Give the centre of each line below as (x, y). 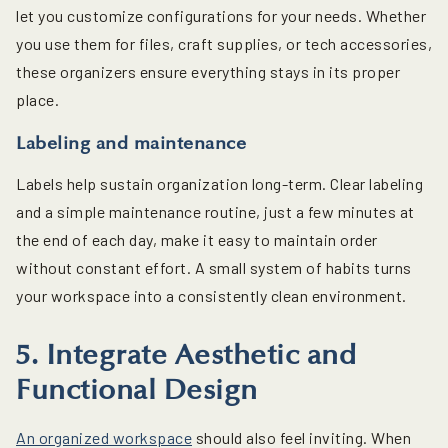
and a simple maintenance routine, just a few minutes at (215, 212)
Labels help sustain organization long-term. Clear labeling (219, 184)
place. (37, 100)
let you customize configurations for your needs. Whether (221, 16)
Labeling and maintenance (131, 143)
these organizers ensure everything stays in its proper (208, 72)
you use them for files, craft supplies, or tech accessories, (224, 44)
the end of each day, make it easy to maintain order (197, 240)
